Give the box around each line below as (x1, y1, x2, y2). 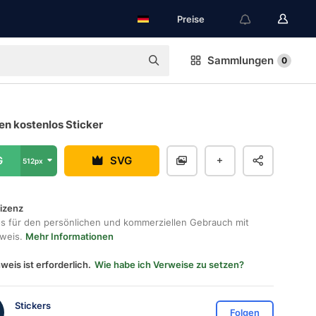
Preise (177, 13, 205, 25)
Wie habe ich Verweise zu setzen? (95, 259, 244, 270)
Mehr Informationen (25, 231, 114, 242)
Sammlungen (207, 54, 274, 67)
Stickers (15, 299, 51, 311)
